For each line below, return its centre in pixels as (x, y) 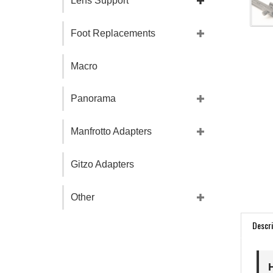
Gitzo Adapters (102, 164)
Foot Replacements (113, 33)
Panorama (93, 99)
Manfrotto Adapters (111, 132)
